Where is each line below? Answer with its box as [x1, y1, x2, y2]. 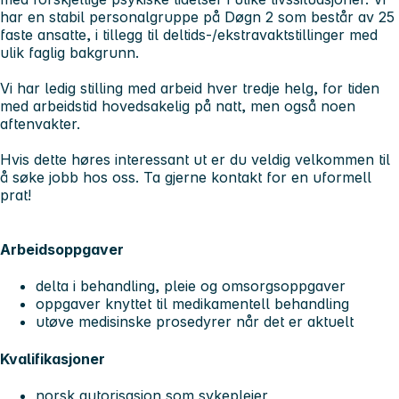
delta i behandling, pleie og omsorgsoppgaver [36, 277, 346, 296]
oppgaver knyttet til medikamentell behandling [36, 295, 349, 313]
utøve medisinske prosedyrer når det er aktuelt [36, 313, 354, 331]
